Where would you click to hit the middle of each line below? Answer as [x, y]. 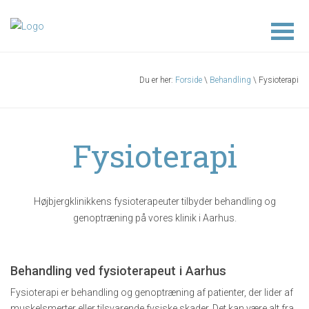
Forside [189, 80]
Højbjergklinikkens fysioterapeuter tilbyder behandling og [154, 202]
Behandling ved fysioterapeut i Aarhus [118, 271]
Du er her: [157, 80]
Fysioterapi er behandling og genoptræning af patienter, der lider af [152, 293]
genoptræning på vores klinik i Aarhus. [154, 218]
